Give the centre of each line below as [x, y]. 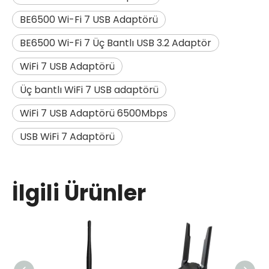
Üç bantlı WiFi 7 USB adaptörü [89, 89]
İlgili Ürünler [79, 193]
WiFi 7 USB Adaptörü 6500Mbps [94, 113]
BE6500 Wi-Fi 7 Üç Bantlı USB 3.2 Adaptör [116, 43]
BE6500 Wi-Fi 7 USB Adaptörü [89, 19]
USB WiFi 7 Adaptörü [67, 136]
